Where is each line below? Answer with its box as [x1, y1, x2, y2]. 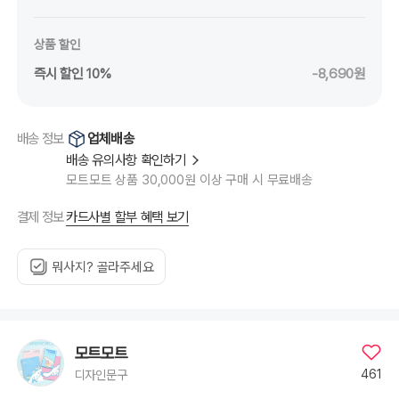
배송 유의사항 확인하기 [66, 151, 186, 168]
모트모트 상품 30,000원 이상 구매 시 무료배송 [66, 171, 313, 188]
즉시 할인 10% [34, 64, 111, 82]
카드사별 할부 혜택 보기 [66, 208, 190, 225]
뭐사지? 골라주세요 [52, 258, 154, 275]
